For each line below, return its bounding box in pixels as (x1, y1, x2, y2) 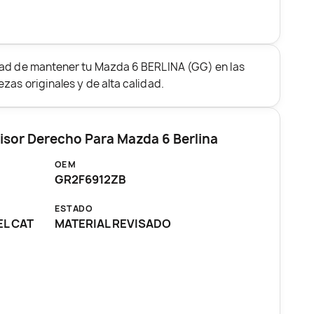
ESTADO (54, 202, 93, 214)
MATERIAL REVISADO (54, 215, 171, 231)
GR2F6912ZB (54, 171, 126, 187)
